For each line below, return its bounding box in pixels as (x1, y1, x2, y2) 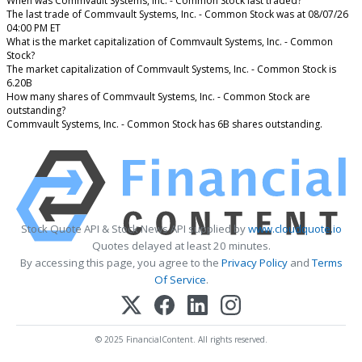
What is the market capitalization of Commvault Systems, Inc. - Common (6, 35, 333, 49)
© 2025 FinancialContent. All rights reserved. (95, 334, 267, 346)
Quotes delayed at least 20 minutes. (91, 238, 271, 254)
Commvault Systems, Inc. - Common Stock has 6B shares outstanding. (6, 117, 322, 132)
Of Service (154, 272, 206, 288)
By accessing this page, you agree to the (19, 255, 221, 271)
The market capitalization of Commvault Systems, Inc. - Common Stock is (6, 62, 336, 77)
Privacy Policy (221, 255, 288, 271)
